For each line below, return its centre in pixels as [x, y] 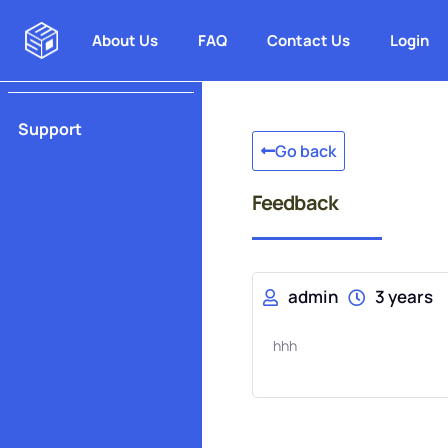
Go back [305, 151]
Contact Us [309, 40]
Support [50, 129]
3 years [403, 297]
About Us [125, 40]
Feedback [295, 202]
